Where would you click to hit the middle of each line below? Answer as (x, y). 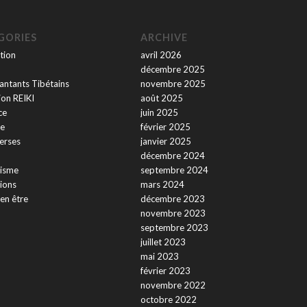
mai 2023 (159, 257)
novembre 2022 (173, 285)
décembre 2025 (172, 70)
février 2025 (165, 127)
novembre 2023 (173, 213)
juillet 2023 (163, 242)
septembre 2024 (174, 170)
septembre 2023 (174, 228)
